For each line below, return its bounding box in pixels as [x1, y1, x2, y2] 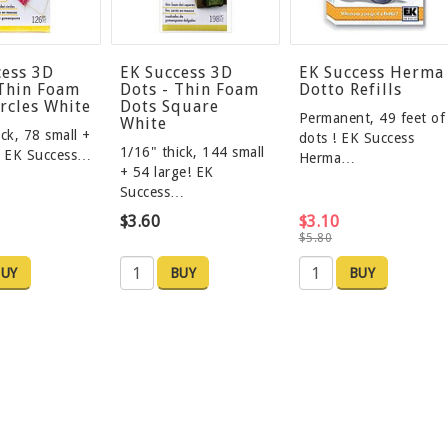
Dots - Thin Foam [119, 80, 259, 100]
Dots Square [119, 97, 219, 117]
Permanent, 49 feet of [298, 110, 446, 127]
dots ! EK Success [298, 130, 415, 147]
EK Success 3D [119, 63, 233, 83]
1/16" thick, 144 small [119, 144, 265, 161]
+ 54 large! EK [119, 164, 214, 181]
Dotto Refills [298, 80, 402, 100]
